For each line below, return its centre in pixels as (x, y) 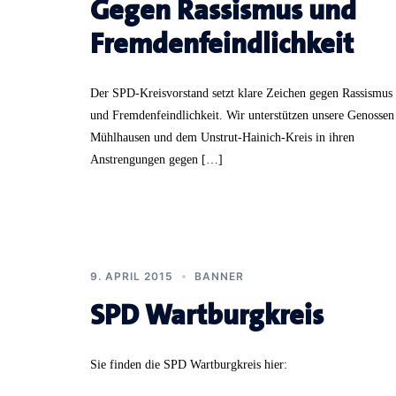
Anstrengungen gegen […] (156, 159)
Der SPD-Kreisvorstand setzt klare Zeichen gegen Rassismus (241, 93)
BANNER (219, 276)
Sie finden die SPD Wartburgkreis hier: (189, 364)
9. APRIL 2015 (132, 276)
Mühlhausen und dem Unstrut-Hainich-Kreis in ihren (222, 137)
